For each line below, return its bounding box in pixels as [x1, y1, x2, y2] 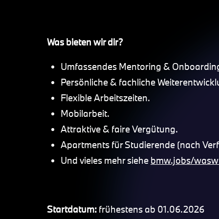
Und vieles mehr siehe [61, 154, 151, 166]
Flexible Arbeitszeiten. [61, 92, 150, 104]
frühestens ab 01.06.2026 [99, 203, 204, 215]
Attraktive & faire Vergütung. [61, 123, 178, 135]
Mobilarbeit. [61, 108, 109, 119]
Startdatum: [47, 203, 99, 215]
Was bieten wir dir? [47, 36, 123, 48]
